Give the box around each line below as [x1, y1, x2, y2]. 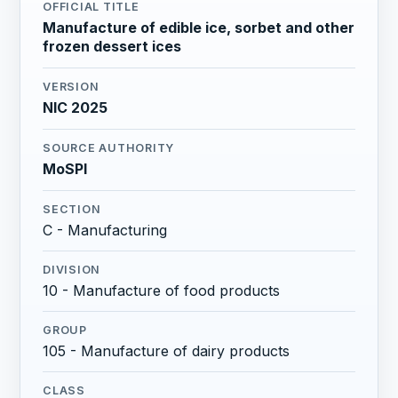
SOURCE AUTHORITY [43, 141, 175, 155]
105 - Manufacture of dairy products [43, 342, 291, 360]
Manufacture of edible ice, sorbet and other [43, 19, 355, 37]
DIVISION [43, 263, 101, 277]
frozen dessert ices [43, 37, 182, 56]
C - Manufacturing [43, 221, 168, 240]
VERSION [43, 80, 99, 94]
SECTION [43, 203, 101, 217]
